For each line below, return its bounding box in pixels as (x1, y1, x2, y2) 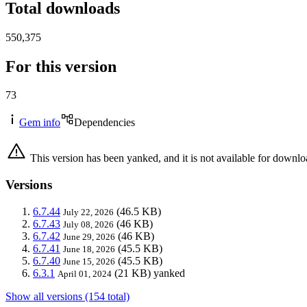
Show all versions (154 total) (5, 290, 130, 302)
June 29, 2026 (63, 231, 115, 242)
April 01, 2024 (58, 268, 112, 279)
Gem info (19, 116, 60, 129)
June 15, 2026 (63, 256, 115, 267)
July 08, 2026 (63, 219, 114, 230)
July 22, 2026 (63, 206, 114, 217)
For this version (5, 57, 116, 75)
